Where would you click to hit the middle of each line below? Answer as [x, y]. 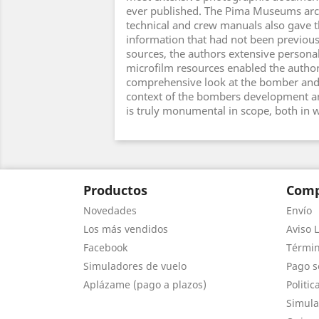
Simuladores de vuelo [135, 266]
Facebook [105, 247]
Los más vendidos [126, 229]
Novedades [110, 210]
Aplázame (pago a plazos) [145, 284]
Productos [115, 190]
